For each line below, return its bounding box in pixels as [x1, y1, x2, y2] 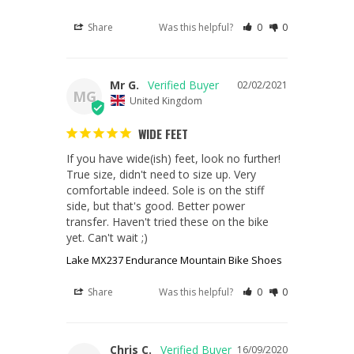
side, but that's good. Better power [66, 198, 245, 213]
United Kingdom [130, 93, 202, 107]
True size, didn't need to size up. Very [66, 166, 256, 182]
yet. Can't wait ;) [66, 229, 148, 245]
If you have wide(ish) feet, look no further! [66, 150, 281, 166]
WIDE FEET [138, 124, 188, 142]
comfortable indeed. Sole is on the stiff [66, 182, 264, 198]
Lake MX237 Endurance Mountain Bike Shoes [66, 252, 282, 267]
